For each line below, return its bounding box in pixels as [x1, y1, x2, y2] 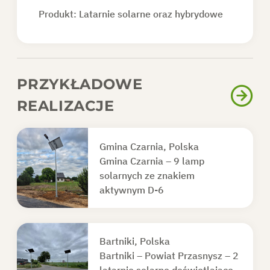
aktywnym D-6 [99, 183, 164, 196]
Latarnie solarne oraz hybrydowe [79, 7, 224, 20]
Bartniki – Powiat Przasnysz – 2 [99, 249, 239, 262]
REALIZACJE [16, 96, 115, 115]
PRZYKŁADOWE [16, 75, 143, 93]
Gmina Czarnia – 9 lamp [99, 154, 204, 167]
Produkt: [39, 7, 80, 20]
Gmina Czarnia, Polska [99, 140, 199, 152]
